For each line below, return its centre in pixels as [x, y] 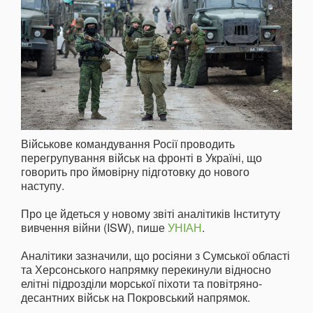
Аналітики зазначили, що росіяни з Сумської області [155, 256]
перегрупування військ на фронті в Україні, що [141, 158]
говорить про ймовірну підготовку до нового [135, 172]
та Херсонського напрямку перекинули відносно [146, 270]
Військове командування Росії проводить [128, 144]
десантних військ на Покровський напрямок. [136, 298]
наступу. [43, 186]
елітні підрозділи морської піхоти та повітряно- [141, 284]
